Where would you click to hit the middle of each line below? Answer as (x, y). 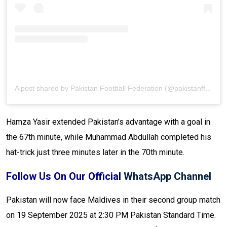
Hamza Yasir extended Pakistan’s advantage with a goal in (108, 122)
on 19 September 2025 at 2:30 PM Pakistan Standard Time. (111, 215)
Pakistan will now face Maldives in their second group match (113, 200)
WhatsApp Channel (167, 177)
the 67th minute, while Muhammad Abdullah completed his (109, 137)
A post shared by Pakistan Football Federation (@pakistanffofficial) (209, 88)
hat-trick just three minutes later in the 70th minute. (95, 153)
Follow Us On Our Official (65, 177)
